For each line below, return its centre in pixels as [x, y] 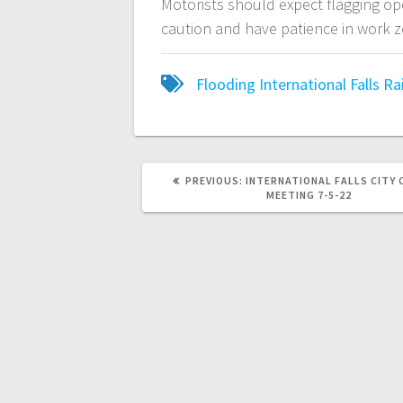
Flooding [226, 85]
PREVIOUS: [214, 181]
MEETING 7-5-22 [309, 195]
